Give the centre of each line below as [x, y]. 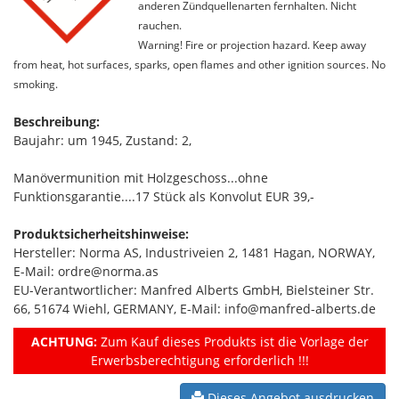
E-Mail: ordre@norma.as [86, 271]
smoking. [36, 83]
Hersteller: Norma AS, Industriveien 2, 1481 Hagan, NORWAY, [194, 252]
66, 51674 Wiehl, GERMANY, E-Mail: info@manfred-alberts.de [195, 308]
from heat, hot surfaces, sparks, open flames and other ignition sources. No [199, 64]
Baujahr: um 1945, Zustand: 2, [102, 140]
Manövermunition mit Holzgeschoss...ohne [141, 177]
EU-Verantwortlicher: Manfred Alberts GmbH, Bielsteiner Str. [194, 289]
